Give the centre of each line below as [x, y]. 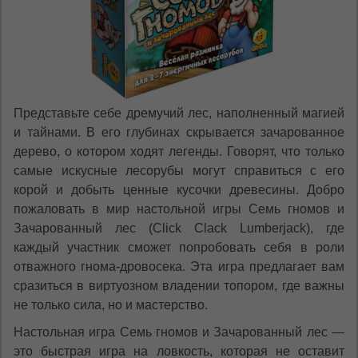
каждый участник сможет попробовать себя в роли [179, 248]
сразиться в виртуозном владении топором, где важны [179, 286]
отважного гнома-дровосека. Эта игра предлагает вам [179, 267]
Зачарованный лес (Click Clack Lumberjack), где [179, 229]
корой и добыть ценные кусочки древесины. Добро [179, 190]
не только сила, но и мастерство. [111, 305]
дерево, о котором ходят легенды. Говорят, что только [179, 152]
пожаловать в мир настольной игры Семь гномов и [179, 209]
